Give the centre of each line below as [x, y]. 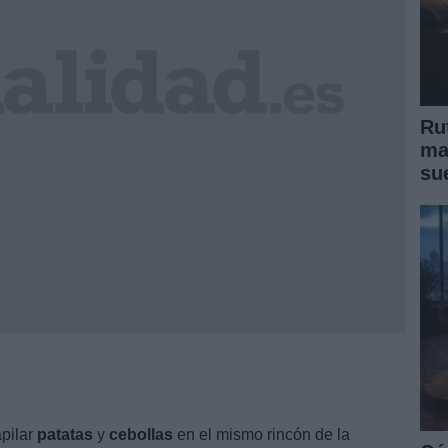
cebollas [141, 434]
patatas [65, 434]
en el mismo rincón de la [261, 434]
